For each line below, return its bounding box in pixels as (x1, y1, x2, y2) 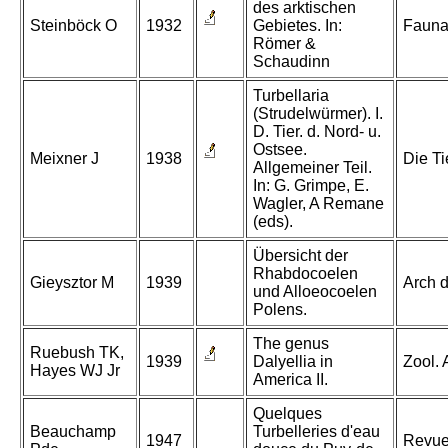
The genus (253, 335, 329, 353)
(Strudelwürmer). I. (253, 105, 383, 123)
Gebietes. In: (253, 17, 342, 35)
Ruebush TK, (30, 344, 124, 362)
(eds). (253, 213, 293, 231)
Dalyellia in (253, 353, 333, 371)
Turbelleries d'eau (253, 423, 380, 441)
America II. (253, 371, 328, 389)
